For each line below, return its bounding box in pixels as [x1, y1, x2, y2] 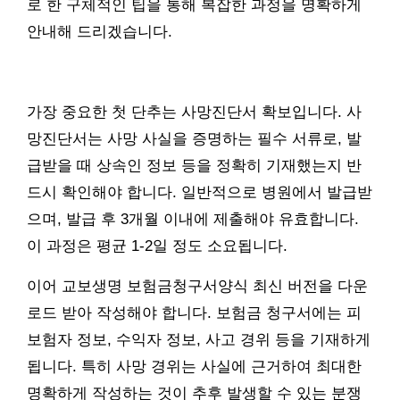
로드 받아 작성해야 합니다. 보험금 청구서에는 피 [27, 304, 362, 321]
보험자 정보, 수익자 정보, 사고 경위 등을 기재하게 [27, 330, 371, 348]
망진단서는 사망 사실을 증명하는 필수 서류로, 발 [27, 129, 362, 147]
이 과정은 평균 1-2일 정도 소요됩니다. [27, 237, 287, 254]
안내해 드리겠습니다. [27, 22, 172, 40]
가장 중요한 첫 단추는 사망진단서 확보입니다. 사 [27, 103, 362, 121]
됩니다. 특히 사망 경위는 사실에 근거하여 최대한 [27, 357, 362, 375]
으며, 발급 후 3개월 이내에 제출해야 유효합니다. [27, 210, 359, 228]
